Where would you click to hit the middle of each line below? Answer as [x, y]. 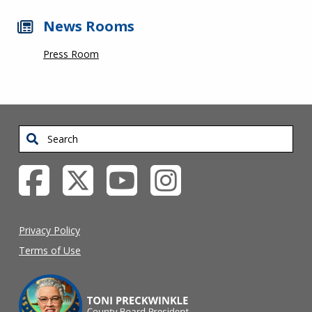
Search [34, 134]
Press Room [71, 54]
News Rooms [89, 26]
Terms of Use [50, 250]
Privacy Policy [49, 230]
